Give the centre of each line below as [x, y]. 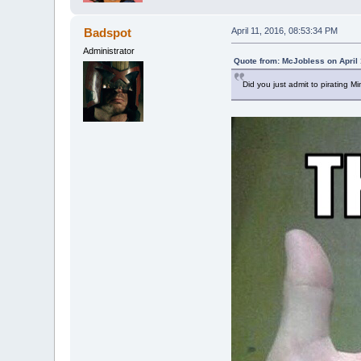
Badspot [107, 32]
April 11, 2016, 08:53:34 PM [284, 30]
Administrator [109, 50]
